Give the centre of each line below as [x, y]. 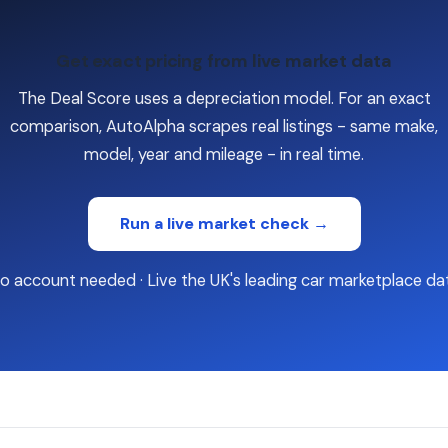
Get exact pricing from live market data [224, 61]
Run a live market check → [224, 223]
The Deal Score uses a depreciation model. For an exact [224, 98]
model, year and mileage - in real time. [224, 154]
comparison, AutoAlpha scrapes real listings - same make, [224, 126]
